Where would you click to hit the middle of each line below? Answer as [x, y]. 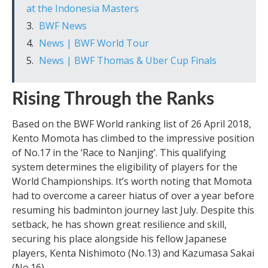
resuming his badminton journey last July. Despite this [133, 210]
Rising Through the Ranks [113, 99]
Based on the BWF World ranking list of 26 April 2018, [132, 124]
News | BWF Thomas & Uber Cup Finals [128, 60]
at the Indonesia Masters [83, 8]
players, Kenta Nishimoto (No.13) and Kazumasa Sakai [133, 253]
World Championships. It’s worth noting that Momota [132, 181]
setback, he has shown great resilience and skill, [119, 224]
